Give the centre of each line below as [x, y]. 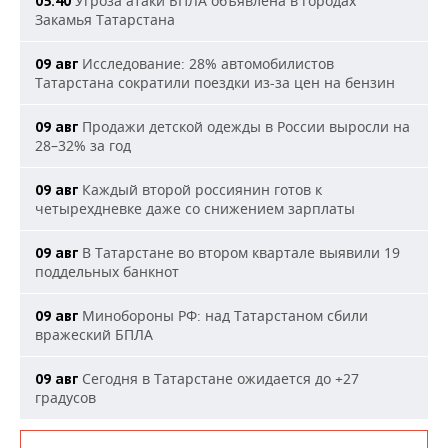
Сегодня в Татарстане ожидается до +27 [218, 378]
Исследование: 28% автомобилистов [206, 63]
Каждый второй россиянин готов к [200, 189]
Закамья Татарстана [105, 19]
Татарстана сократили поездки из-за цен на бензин [215, 82]
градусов [65, 397]
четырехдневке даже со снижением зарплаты [195, 208]
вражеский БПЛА [94, 334]
